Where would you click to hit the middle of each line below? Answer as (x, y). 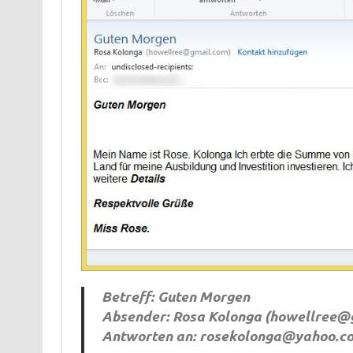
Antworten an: (151, 335)
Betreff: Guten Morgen (176, 296)
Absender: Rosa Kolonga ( (186, 316)
